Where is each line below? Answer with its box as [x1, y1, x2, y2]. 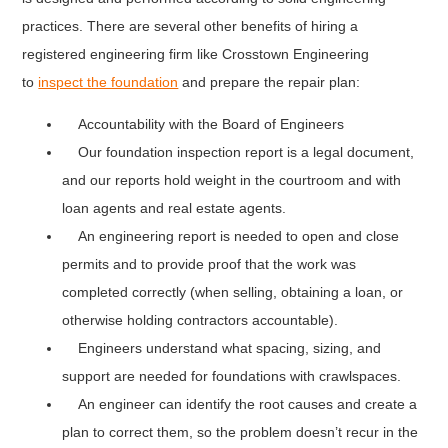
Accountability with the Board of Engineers [62, 116, 349, 133]
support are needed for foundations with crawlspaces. [62, 368, 406, 385]
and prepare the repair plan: [178, 74, 361, 90]
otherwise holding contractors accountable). [62, 312, 339, 329]
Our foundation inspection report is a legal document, [62, 144, 415, 161]
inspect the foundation [38, 74, 179, 90]
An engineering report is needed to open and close [62, 228, 400, 245]
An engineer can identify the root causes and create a [62, 396, 418, 413]
